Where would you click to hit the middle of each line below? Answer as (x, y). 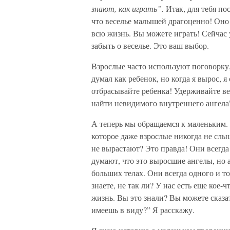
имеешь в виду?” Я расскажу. (143, 210)
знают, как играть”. (129, 8)
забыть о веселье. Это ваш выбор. (150, 45)
